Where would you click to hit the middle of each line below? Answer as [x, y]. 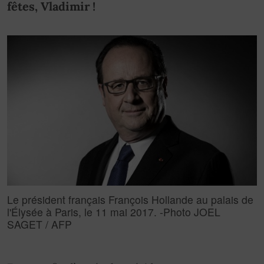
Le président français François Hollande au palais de [130, 199]
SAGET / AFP [39, 224]
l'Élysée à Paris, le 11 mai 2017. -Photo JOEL [114, 212]
